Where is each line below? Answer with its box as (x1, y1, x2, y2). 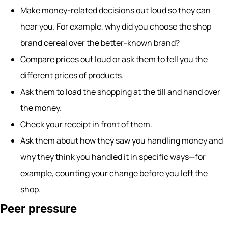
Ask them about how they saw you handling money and (20, 135, 223, 147)
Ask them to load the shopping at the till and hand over (20, 86, 220, 98)
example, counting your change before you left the (20, 167, 208, 179)
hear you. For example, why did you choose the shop (20, 21, 211, 33)
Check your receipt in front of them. (20, 119, 152, 130)
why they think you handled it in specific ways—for (20, 151, 206, 163)
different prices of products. (20, 70, 124, 81)
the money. (20, 102, 62, 114)
